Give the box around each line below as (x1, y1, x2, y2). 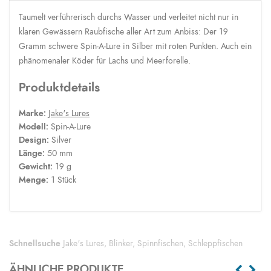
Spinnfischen (137, 239, 183, 248)
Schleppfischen (188, 239, 243, 248)
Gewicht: (19, 162, 53, 171)
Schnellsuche (9, 239, 60, 248)
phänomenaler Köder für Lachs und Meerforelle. (19, 56, 191, 65)
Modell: (19, 122, 51, 131)
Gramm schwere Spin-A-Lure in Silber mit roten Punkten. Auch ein (19, 42, 252, 51)
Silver (51, 135, 71, 145)
